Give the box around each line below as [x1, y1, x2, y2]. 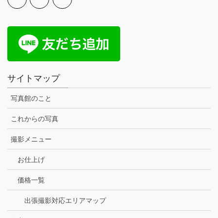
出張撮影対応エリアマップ [24, 197, 106, 204]
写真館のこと [11, 94, 52, 102]
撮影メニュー [11, 135, 52, 143]
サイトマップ [7, 73, 60, 83]
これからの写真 [11, 115, 58, 123]
